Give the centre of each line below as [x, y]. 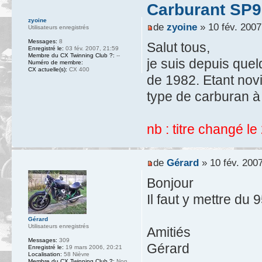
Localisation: [45, 254]
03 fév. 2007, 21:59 [91, 49]
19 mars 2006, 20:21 [93, 247]
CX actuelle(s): [48, 70]
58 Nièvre [76, 254]
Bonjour [170, 183]
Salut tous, [178, 48]
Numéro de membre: [56, 63]
